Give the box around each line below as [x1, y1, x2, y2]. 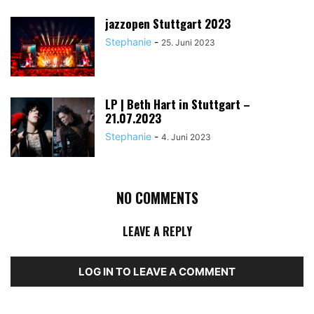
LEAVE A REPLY [122, 222, 192, 240]
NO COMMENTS [116, 186, 198, 208]
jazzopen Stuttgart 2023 [105, 14, 231, 32]
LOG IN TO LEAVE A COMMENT [78, 264, 235, 278]
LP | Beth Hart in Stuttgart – [105, 95, 250, 113]
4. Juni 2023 [161, 131, 211, 142]
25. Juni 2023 [161, 36, 215, 48]
